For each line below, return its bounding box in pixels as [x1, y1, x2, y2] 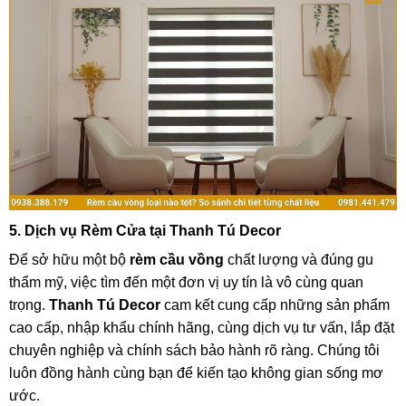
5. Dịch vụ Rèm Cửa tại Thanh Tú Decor [9, 222, 281, 238]
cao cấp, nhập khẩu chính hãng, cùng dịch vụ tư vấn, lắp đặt [9, 319, 394, 335]
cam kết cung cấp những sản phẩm [160, 296, 390, 313]
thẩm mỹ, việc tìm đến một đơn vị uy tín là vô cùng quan [9, 274, 363, 290]
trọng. [9, 296, 49, 313]
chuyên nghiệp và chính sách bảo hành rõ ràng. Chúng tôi [9, 342, 380, 358]
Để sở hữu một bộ [9, 251, 130, 267]
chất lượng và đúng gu [224, 251, 373, 267]
